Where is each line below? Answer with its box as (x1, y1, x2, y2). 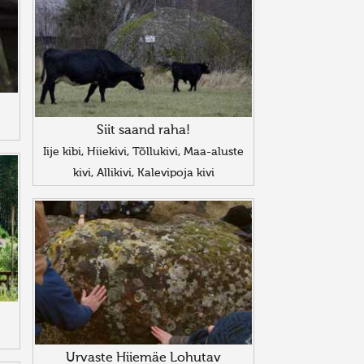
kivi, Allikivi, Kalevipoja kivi (72, 167, 214, 180)
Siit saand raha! (97, 124, 190, 138)
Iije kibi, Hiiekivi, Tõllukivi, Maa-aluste (43, 146, 244, 158)
